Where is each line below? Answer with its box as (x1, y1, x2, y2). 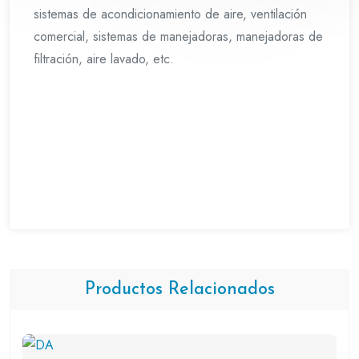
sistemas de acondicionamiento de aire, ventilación (34, 5, 307, 24)
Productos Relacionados (84, 281, 275, 299)
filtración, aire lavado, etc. (34, 50, 174, 69)
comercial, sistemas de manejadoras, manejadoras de (34, 27, 323, 46)
